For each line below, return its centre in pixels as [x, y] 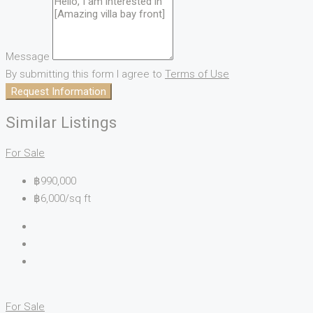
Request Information [59, 92]
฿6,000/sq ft [62, 198]
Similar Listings [61, 123]
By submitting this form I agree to [85, 74]
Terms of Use [197, 74]
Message [28, 57]
